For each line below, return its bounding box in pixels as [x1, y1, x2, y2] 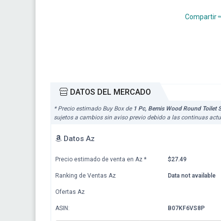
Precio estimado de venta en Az [55, 155, 144, 163]
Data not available [168, 172, 216, 179]
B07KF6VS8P [168, 204, 205, 212]
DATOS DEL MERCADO [68, 87, 151, 97]
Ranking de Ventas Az [55, 172, 116, 179]
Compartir [185, 13, 217, 21]
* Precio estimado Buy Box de [54, 105, 133, 112]
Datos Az [62, 134, 95, 143]
